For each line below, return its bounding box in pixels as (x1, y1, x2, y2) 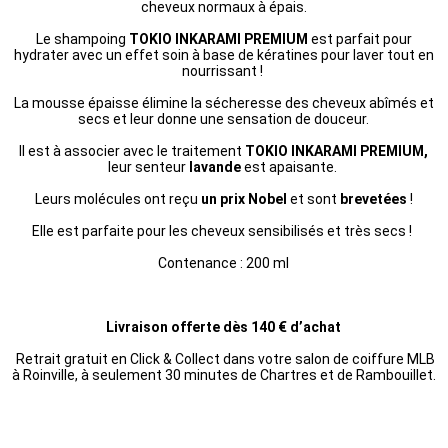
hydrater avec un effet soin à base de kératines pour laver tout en (13, 46, 434, 63)
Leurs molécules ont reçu (34, 190, 201, 207)
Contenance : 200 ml (158, 254, 290, 271)
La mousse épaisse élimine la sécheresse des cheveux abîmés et (13, 94, 434, 111)
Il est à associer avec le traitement (19, 142, 246, 159)
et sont (289, 190, 337, 207)
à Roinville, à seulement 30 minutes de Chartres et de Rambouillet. (11, 366, 436, 383)
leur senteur (107, 158, 189, 175)
